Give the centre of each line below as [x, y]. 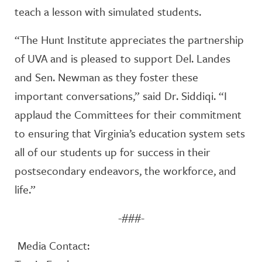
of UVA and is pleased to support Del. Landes [123, 58]
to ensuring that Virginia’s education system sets [130, 133]
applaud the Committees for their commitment [128, 114]
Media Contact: [52, 245]
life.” [25, 189]
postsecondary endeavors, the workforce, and [125, 170]
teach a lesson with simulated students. [108, 11]
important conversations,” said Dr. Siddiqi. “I [121, 96]
